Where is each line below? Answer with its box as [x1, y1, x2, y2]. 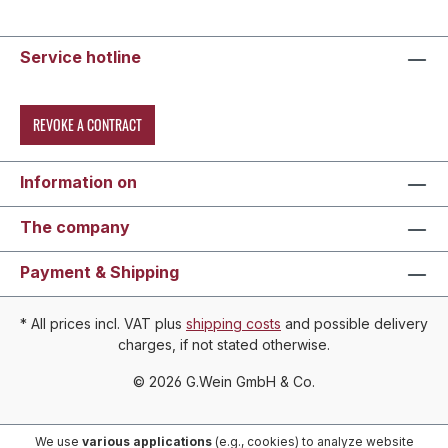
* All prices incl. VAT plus [20, 315, 186, 333]
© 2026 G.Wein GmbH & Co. [133, 373, 315, 391]
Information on [20, 172, 137, 193]
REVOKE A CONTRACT [33, 114, 142, 136]
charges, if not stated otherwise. [118, 336, 330, 354]
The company [20, 217, 130, 238]
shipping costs [186, 315, 281, 333]
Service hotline [20, 47, 141, 68]
